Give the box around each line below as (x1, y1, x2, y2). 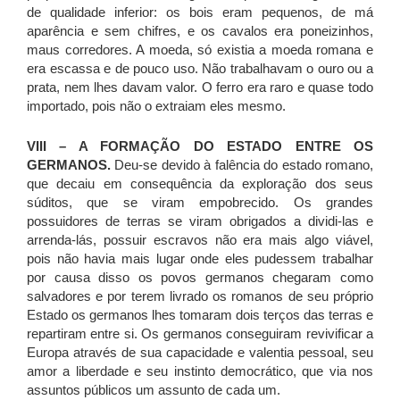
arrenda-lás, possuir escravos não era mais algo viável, (27, 232, 373, 248)
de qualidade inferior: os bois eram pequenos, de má (27, 4, 373, 21)
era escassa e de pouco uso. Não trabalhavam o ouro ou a (27, 61, 373, 77)
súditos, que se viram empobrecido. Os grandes (27, 195, 373, 211)
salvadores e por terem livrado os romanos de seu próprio (27, 288, 373, 304)
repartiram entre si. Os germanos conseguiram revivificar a (27, 326, 373, 342)
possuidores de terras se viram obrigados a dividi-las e (27, 213, 373, 229)
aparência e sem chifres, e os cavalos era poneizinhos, (27, 23, 373, 39)
